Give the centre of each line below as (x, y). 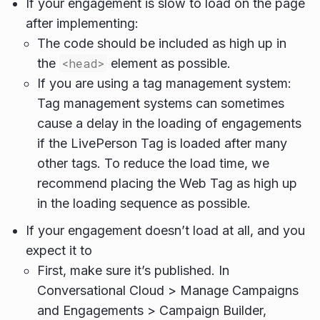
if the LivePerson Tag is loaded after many (162, 144)
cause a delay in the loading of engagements (169, 124)
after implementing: (82, 24)
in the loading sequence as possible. (144, 204)
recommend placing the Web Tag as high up (167, 184)
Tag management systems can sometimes (161, 104)
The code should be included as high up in (162, 44)
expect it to (59, 251)
